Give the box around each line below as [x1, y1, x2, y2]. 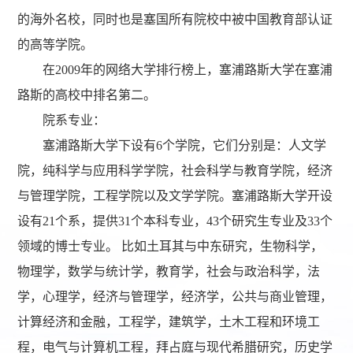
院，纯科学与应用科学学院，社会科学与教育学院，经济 [17, 164, 333, 178]
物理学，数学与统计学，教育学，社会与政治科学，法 [17, 265, 321, 279]
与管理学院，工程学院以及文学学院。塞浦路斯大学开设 [17, 189, 333, 203]
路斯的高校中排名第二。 [17, 88, 157, 102]
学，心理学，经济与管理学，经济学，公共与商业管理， [17, 290, 333, 304]
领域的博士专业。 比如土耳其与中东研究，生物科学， [17, 240, 324, 254]
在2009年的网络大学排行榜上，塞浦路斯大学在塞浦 [43, 63, 333, 77]
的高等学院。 [17, 38, 94, 52]
